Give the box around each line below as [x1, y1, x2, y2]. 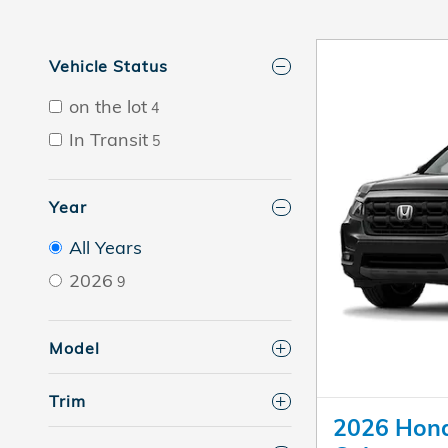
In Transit [69, 128, 148, 152]
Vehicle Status [49, 56, 168, 77]
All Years [69, 236, 142, 260]
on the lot [69, 95, 147, 119]
